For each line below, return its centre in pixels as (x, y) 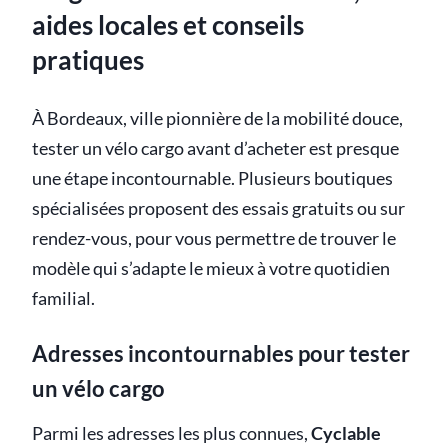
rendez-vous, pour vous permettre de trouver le (214, 238)
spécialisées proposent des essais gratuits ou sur (218, 208)
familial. (63, 298)
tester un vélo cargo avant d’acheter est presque (215, 148)
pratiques (88, 59)
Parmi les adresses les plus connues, (171, 434)
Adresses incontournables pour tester (221, 353)
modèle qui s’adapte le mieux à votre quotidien (211, 268)
